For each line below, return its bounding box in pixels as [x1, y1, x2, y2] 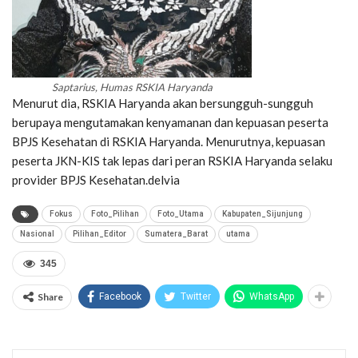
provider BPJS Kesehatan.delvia [12, 173, 180, 188]
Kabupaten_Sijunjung [222, 209, 303, 219]
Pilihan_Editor [73, 229, 126, 239]
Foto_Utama [157, 209, 204, 219]
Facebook [99, 291, 141, 303]
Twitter [181, 291, 211, 303]
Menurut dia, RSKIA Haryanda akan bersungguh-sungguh [12, 96, 313, 111]
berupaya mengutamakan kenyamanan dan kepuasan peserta [12, 115, 328, 130]
